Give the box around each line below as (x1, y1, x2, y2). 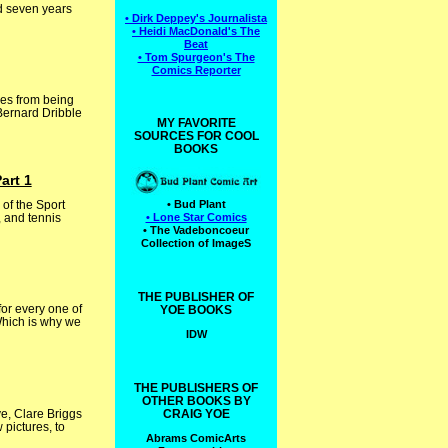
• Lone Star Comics (145, 211, 247, 224)
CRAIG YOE (162, 407, 230, 422)
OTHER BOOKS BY (141, 394, 251, 409)
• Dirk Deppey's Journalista (125, 11, 267, 24)
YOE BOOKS (160, 303, 232, 318)
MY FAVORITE (156, 116, 236, 131)
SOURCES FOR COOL (133, 129, 259, 144)
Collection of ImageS (141, 237, 251, 250)
